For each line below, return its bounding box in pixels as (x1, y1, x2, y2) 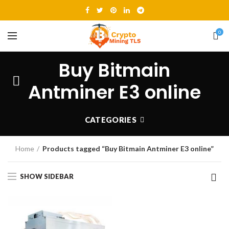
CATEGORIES (84, 115, 136, 124)
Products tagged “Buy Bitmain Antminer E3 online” (42, 144, 214, 153)
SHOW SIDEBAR (20, 172, 74, 180)
